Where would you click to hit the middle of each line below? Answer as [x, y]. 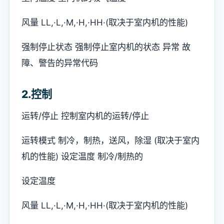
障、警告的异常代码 [60, 63]
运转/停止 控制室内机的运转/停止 [85, 116]
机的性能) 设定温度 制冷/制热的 [82, 156]
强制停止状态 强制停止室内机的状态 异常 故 [106, 47]
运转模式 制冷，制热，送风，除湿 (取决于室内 [110, 140]
